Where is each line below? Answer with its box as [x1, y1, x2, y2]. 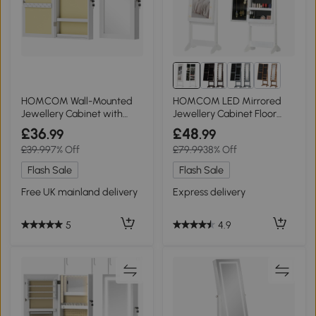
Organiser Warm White [173, 119, 273, 133]
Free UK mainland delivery [20, 185, 138, 198]
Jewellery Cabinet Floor [173, 107, 277, 120]
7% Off [50, 143, 80, 157]
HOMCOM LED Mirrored [173, 94, 282, 107]
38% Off [203, 143, 238, 157]
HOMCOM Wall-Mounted [20, 94, 133, 107]
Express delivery [173, 185, 246, 198]
